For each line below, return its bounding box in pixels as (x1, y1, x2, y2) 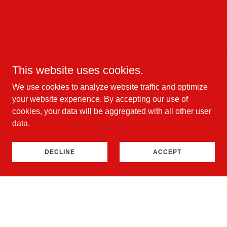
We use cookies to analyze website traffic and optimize (12, 83, 208, 91)
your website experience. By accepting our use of (12, 95, 188, 103)
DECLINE (45, 148, 75, 156)
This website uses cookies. (12, 64, 143, 77)
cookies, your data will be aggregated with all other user (12, 107, 211, 116)
